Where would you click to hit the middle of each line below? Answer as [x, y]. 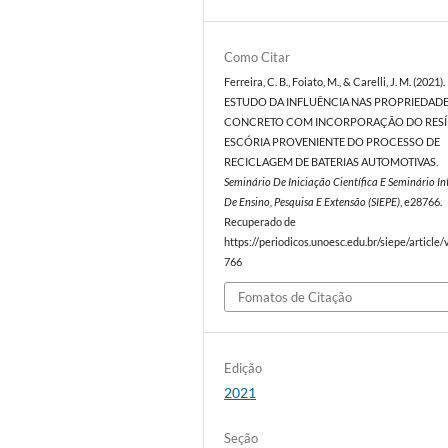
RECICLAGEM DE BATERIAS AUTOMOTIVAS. [331, 161]
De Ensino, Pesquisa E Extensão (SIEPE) [312, 201]
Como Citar [257, 56]
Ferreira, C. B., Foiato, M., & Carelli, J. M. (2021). [335, 81]
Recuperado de [260, 221]
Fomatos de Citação [295, 297]
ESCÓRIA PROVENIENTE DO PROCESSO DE [332, 141]
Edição [243, 368]
